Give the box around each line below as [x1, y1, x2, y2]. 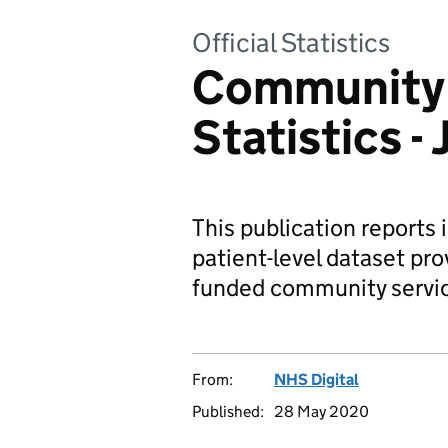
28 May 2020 [274, 402, 369, 421]
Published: [192, 402, 264, 421]
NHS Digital [274, 370, 359, 389]
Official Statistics [192, 26, 390, 59]
